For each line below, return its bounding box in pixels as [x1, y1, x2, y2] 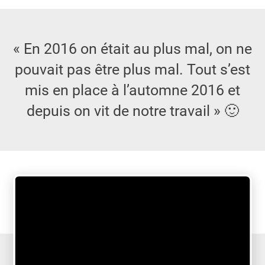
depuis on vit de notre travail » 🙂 [26, 102, 239, 119]
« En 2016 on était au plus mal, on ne [13, 40, 252, 57]
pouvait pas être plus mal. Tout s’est [15, 61, 250, 78]
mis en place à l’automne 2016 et [25, 82, 240, 99]
